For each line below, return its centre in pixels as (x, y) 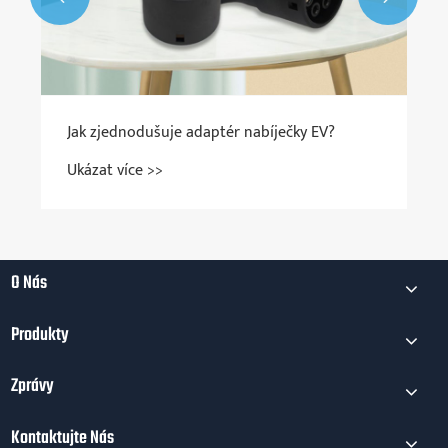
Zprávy (33, 387)
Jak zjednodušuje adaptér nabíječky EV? (201, 132)
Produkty (40, 335)
